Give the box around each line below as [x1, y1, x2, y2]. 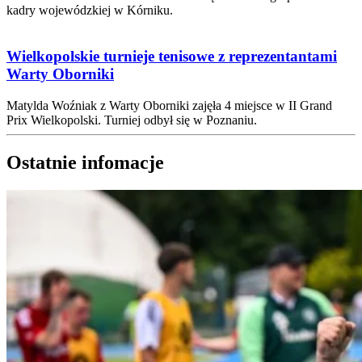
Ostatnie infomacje [6, 151, 164, 173]
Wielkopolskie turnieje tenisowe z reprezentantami [6, 47, 337, 65]
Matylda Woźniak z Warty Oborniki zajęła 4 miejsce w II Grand [6, 98, 332, 112]
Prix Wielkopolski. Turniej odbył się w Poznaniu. [6, 112, 257, 127]
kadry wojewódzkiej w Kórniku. [6, 3, 173, 18]
